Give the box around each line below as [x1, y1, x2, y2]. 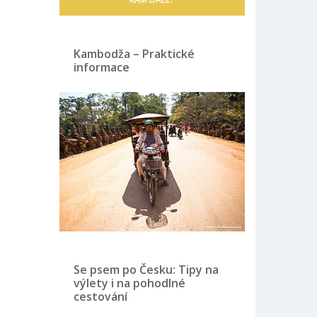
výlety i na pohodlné [73, 275, 185, 292]
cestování [73, 289, 127, 305]
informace [73, 59, 129, 76]
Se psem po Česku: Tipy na [73, 262, 219, 278]
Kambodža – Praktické [73, 46, 195, 62]
